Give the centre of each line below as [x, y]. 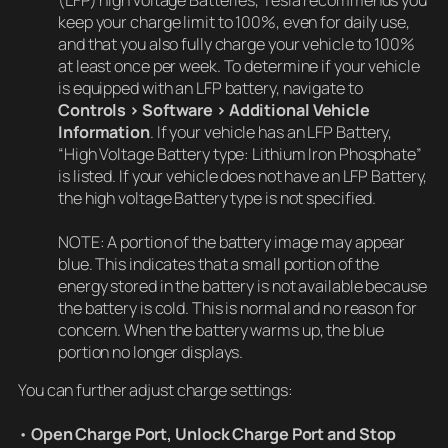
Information [104, 131]
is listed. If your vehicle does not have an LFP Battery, [243, 175]
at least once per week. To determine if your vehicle [239, 65]
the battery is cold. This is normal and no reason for [237, 307]
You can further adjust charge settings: [156, 390]
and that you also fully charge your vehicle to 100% [236, 43]
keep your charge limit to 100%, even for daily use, [234, 21]
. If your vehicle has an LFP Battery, [271, 131]
